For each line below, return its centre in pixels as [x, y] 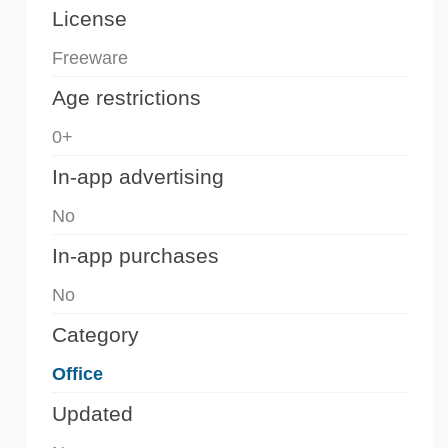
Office [77, 374]
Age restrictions [126, 98]
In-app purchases [135, 256]
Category [95, 335]
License [89, 19]
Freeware [90, 58]
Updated [92, 414]
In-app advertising [138, 177]
